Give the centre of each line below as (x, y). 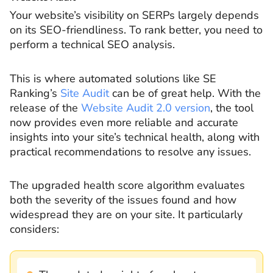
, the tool (232, 108)
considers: (34, 229)
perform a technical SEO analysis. (92, 45)
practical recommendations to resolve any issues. (130, 151)
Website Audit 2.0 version (146, 108)
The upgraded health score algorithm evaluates (127, 186)
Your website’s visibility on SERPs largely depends (134, 16)
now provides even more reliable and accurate (124, 122)
